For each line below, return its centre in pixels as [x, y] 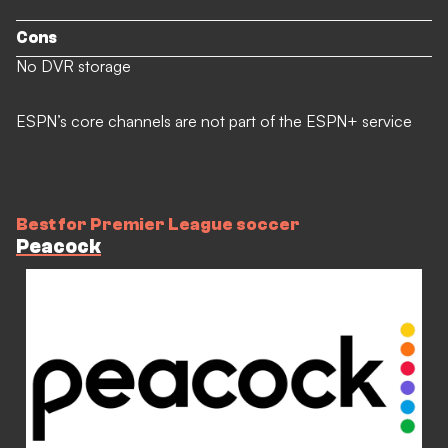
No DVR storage [73, 65]
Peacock [58, 246]
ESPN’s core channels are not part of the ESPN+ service [214, 120]
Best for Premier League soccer [158, 224]
